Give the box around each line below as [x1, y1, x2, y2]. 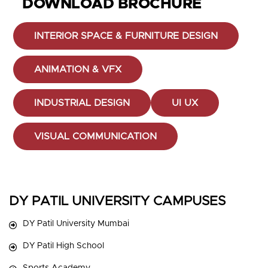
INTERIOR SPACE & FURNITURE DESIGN [34, 31, 218, 41]
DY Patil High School [23, 242, 104, 250]
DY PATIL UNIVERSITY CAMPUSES [9, 195, 226, 208]
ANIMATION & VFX [34, 65, 121, 74]
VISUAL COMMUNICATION [34, 132, 157, 141]
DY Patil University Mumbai [23, 220, 129, 228]
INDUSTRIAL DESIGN [34, 98, 130, 108]
